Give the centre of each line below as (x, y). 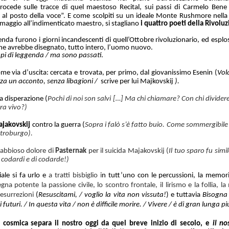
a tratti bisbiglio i (75, 175)
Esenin (203, 73)
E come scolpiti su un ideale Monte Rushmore (141, 16)
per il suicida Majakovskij (126, 151)
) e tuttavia (183, 195)
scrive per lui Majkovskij (138, 81)
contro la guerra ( (58, 125)
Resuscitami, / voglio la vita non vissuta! (102, 195)
